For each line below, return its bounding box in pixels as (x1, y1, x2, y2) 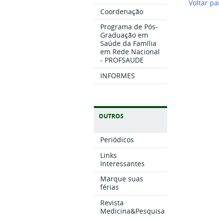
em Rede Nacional (100, 47, 160, 57)
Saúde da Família (100, 39, 157, 48)
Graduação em (100, 30, 149, 40)
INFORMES (100, 71, 135, 81)
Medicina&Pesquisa (100, 206, 165, 216)
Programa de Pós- (100, 22, 158, 32)
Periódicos (100, 134, 134, 144)
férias (100, 182, 119, 192)
